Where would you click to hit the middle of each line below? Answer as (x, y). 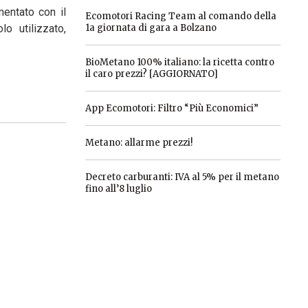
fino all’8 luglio (118, 189)
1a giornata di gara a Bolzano (151, 28)
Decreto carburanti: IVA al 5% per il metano (182, 177)
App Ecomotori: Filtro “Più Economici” (172, 108)
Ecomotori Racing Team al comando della (180, 16)
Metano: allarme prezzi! (139, 143)
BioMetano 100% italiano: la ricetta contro (179, 62)
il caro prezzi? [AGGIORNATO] (151, 74)
